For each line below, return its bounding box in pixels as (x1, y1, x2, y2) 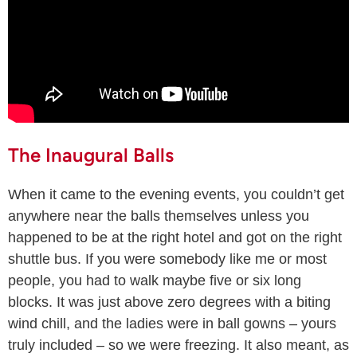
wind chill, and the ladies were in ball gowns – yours (8, 315, 336, 331)
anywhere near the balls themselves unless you (8, 207, 309, 224)
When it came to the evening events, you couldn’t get (8, 186, 344, 202)
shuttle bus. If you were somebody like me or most (8, 250, 327, 267)
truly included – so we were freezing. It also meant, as (8, 336, 349, 353)
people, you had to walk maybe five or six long (8, 272, 301, 288)
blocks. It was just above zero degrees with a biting (8, 293, 331, 310)
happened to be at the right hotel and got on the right (8, 229, 342, 245)
